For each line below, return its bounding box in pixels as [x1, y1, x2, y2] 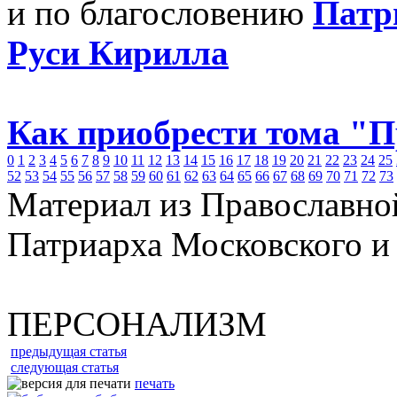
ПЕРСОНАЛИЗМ [7, 305, 267, 343]
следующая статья [11, 360, 119, 375]
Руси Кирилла [7, 34, 229, 72]
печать [135, 376, 175, 391]
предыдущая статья [11, 344, 127, 359]
